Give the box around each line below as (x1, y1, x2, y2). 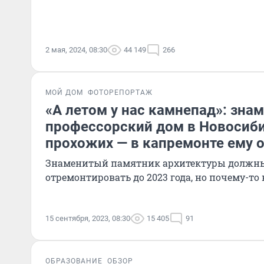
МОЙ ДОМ (45, 88, 83, 97)
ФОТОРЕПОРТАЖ (88, 88, 153, 97)
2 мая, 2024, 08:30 (45, 45, 107, 54)
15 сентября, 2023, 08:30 (45, 214, 130, 223)
